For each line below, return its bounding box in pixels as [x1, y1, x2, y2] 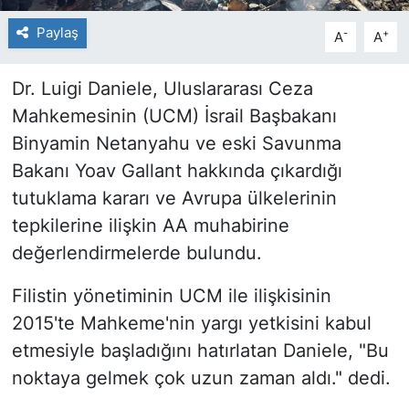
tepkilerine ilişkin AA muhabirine [11, 215, 289, 237]
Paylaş [36, 25, 79, 42]
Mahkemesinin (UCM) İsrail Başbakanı [11, 105, 337, 128]
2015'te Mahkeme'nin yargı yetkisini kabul [11, 312, 372, 335]
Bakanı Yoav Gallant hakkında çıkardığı [11, 160, 342, 183]
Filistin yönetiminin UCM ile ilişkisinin [11, 285, 331, 308]
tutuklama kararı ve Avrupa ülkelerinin [11, 187, 337, 210]
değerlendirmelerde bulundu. [11, 242, 262, 265]
